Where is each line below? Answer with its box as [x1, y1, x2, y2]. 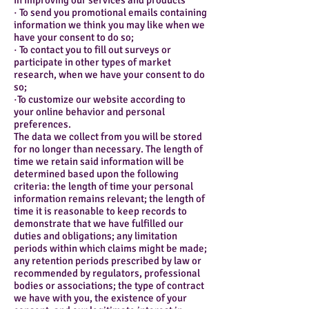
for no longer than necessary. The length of [14, 143, 203, 156]
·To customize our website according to [14, 93, 186, 106]
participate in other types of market [14, 56, 171, 69]
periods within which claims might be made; [14, 242, 207, 255]
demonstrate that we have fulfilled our [14, 217, 183, 230]
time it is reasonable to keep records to [14, 205, 187, 218]
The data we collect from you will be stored [14, 130, 202, 143]
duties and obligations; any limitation [14, 230, 177, 243]
